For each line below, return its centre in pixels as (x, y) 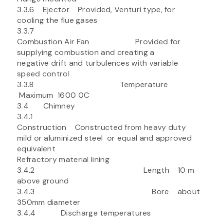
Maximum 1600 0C (53, 95)
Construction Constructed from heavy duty (101, 127)
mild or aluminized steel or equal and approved (105, 138)
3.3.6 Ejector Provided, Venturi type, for (96, 9)
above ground (43, 181)
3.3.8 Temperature (95, 84)
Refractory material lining (63, 159)
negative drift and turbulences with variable (98, 63)
